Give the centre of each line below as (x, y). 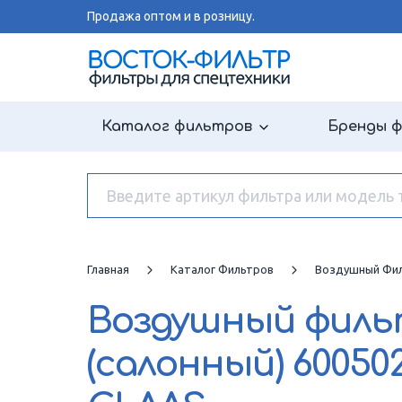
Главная (108, 269)
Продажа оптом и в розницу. (171, 16)
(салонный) (189, 364)
